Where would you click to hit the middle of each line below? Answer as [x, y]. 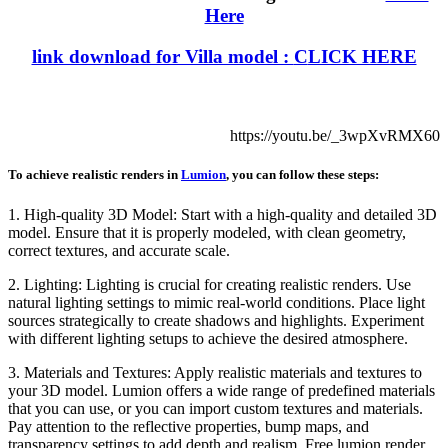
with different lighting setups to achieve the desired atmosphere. [208, 338]
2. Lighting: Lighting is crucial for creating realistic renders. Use [209, 284]
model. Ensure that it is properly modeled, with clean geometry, [207, 232]
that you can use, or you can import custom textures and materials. [215, 408]
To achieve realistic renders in [94, 175]
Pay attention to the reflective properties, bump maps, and [188, 426]
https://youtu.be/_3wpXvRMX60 [335, 136]
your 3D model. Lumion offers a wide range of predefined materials [221, 390]
